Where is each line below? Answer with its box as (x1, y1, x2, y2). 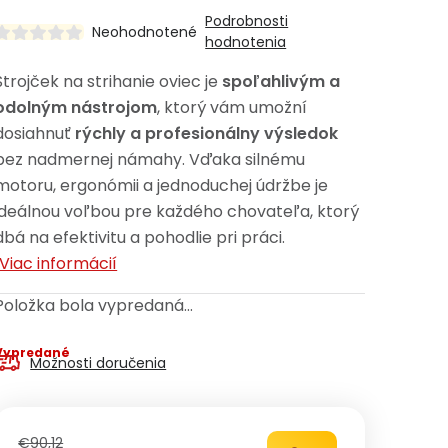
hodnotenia (205, 32, 287, 52)
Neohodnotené (92, 22, 198, 42)
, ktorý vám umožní (157, 96, 308, 119)
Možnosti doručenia (30, 353, 167, 373)
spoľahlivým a (222, 70, 341, 93)
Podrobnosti (205, 11, 289, 31)
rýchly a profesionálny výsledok (75, 122, 339, 145)
